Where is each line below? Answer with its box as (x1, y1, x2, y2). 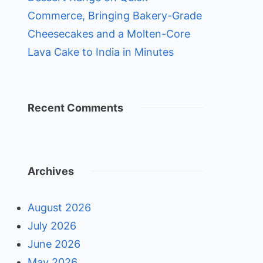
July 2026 (27, 220, 76, 232)
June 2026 (27, 238, 80, 250)
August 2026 (27, 201, 91, 214)
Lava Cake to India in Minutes (27, 46, 174, 58)
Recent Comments (27, 102, 123, 114)
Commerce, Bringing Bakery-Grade (27, 9, 202, 22)
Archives (27, 165, 74, 177)
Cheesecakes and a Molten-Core (27, 28, 190, 40)
